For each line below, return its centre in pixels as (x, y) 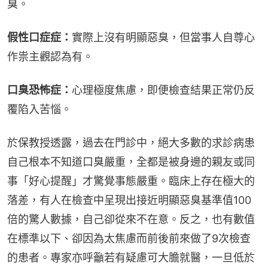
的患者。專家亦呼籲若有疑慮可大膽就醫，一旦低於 (131, 258)
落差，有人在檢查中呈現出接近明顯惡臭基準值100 (129, 200)
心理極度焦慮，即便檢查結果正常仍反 (163, 90)
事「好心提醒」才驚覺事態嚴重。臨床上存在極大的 (131, 181)
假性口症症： (39, 38)
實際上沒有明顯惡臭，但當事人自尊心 (163, 38)
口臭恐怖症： (39, 90)
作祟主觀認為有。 (50, 57)
